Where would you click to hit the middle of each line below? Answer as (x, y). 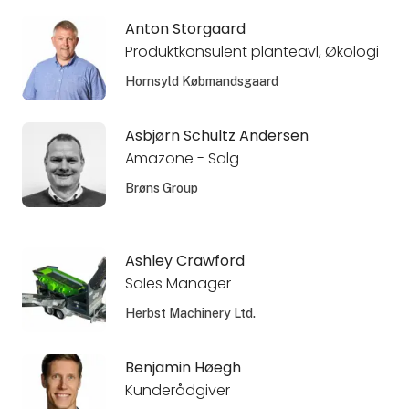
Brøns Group (161, 188)
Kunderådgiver (177, 391)
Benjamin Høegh (183, 368)
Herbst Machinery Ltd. (190, 313)
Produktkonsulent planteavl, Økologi (252, 51)
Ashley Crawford (184, 261)
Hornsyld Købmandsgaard (201, 81)
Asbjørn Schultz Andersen (216, 136)
